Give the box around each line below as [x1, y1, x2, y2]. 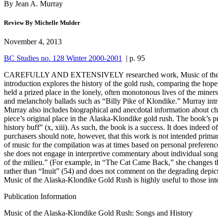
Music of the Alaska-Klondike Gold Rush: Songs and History [4, 209, 193, 217]
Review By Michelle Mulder [4, 18, 80, 26]
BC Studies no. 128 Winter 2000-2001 [4, 54, 122, 62]
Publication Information [4, 192, 76, 200]
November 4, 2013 [4, 37, 62, 46]
